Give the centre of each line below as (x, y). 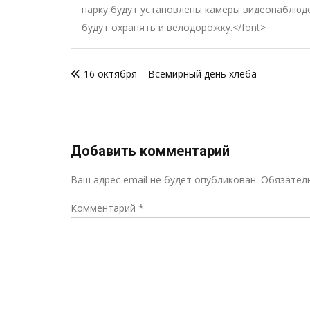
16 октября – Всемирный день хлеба (170, 74)
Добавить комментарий (150, 151)
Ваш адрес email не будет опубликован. (164, 180)
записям (103, 105)
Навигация (112, 60)
